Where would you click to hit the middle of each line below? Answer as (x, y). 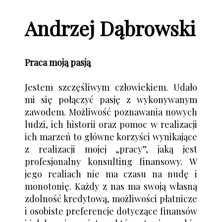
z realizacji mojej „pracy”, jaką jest (111, 149)
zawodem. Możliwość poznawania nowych (111, 112)
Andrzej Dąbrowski (110, 28)
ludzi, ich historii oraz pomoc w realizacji (111, 124)
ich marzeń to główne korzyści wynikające (111, 137)
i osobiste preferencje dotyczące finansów (111, 211)
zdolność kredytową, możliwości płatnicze (111, 198)
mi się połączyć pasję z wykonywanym (111, 99)
